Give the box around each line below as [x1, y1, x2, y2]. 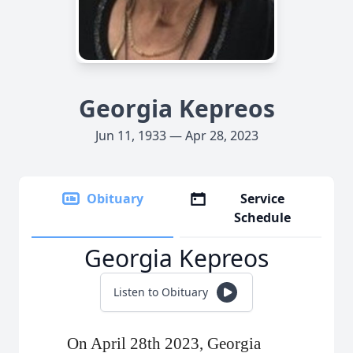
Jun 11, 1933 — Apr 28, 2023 [95, 127, 258, 144]
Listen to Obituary [113, 284, 208, 299]
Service [240, 190, 285, 207]
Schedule [234, 209, 292, 226]
